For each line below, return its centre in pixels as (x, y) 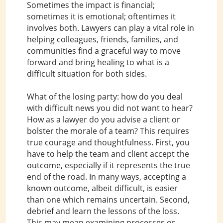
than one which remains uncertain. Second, (108, 200)
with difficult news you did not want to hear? (110, 108)
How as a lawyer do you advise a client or (103, 120)
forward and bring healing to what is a (98, 62)
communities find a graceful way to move (104, 51)
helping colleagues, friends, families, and (102, 39)
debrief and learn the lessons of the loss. (103, 211)
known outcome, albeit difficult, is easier (102, 188)
